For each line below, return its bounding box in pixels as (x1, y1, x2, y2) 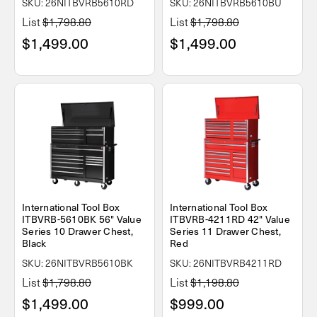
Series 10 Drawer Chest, (22, 224, 133, 239)
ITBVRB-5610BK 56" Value (22, 212, 142, 227)
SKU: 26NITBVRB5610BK (22, 256, 133, 270)
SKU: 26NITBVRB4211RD (170, 256, 282, 270)
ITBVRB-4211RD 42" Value (170, 212, 290, 227)
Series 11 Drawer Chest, (170, 224, 281, 239)
